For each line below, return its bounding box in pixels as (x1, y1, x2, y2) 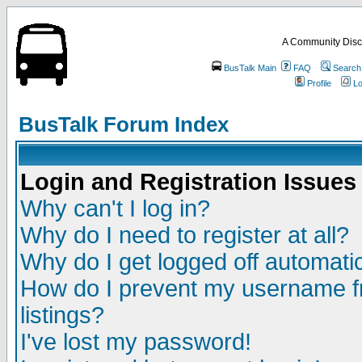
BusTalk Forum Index (19, 112, 229, 137)
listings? (20, 302, 104, 328)
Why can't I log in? (20, 196, 210, 221)
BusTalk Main (223, 63, 276, 73)
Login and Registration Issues (20, 169, 356, 195)
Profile (307, 78, 331, 88)
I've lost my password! (20, 329, 251, 355)
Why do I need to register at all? (20, 222, 349, 248)
